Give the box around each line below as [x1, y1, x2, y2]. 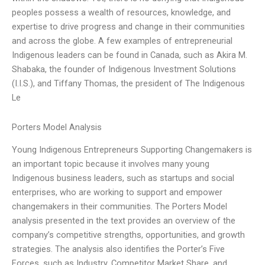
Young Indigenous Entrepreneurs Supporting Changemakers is [12, 144, 252, 156]
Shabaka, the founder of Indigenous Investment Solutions [12, 64, 236, 75]
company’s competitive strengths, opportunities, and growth [12, 230, 245, 241]
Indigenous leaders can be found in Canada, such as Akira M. [12, 50, 247, 61]
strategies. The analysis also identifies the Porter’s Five [12, 244, 225, 255]
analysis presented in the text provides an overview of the [12, 215, 235, 227]
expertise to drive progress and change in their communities [12, 21, 245, 33]
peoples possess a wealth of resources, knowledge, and [12, 7, 231, 18]
